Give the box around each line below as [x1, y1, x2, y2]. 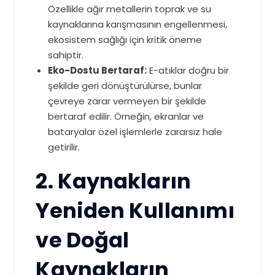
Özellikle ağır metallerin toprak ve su [48, 2, 212, 16]
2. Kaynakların [36, 167, 191, 196]
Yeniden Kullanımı [36, 196, 235, 226]
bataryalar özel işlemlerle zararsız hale [48, 125, 223, 139]
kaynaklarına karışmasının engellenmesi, [48, 18, 228, 31]
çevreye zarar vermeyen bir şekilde [48, 95, 207, 108]
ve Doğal [36, 226, 130, 255]
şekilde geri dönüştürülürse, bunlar [48, 79, 203, 93]
